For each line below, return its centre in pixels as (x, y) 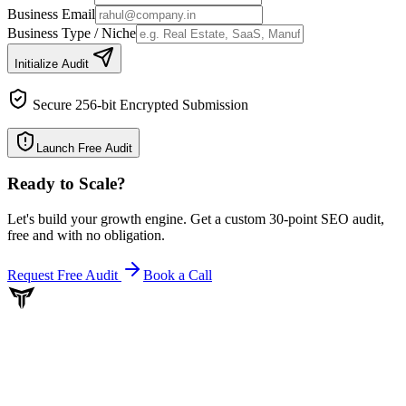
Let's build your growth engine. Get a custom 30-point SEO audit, (196, 219)
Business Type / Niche (72, 33)
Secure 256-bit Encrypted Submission (139, 104)
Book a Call (178, 275)
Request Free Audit (64, 275)
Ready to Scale (62, 184)
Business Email (51, 14)
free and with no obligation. (86, 236)
